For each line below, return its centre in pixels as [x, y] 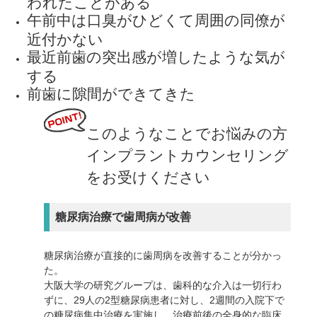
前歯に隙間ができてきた [111, 93]
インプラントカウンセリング [188, 155]
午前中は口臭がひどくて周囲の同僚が [156, 20]
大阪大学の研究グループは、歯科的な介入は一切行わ [163, 285]
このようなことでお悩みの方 [187, 133]
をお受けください [149, 177]
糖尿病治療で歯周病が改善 [123, 217]
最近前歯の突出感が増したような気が [156, 57]
